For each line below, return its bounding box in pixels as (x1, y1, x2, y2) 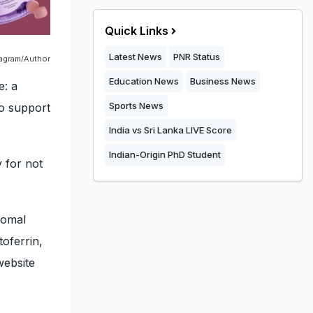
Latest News (109, 51, 162, 62)
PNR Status (173, 51, 220, 62)
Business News (190, 75, 256, 87)
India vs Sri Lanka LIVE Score (109, 124, 232, 136)
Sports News (109, 100, 163, 111)
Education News (109, 75, 179, 87)
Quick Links (105, 24, 168, 38)
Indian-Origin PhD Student (109, 149, 221, 160)
